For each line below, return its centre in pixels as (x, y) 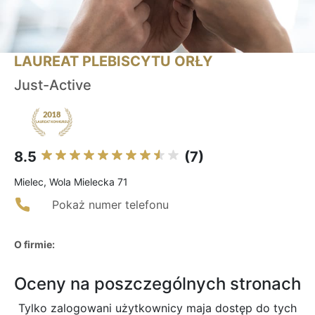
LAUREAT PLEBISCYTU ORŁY (113, 62)
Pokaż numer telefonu (110, 205)
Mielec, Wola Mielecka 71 (71, 182)
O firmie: (34, 245)
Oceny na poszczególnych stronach (157, 284)
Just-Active (53, 85)
